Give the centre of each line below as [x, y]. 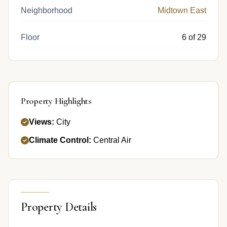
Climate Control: [60, 140]
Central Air [111, 140]
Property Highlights [56, 101]
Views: [42, 122]
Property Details [59, 207]
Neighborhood [47, 10]
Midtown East [182, 10]
